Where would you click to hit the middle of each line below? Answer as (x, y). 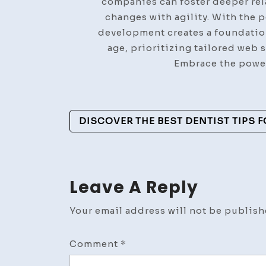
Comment (95, 243)
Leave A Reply (134, 187)
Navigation (126, 142)
